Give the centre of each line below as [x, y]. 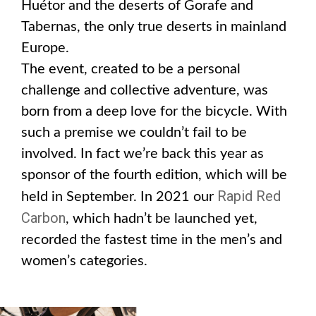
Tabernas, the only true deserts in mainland [154, 27]
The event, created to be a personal [131, 69]
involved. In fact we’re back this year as [142, 154]
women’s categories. [84, 261]
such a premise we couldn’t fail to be [134, 133]
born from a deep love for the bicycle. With [154, 111]
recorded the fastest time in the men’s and [152, 240]
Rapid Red [249, 196]
